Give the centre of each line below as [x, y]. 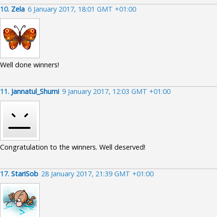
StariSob [25, 174]
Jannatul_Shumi [35, 91]
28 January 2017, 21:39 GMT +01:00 [97, 174]
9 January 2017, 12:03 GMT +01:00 [116, 91]
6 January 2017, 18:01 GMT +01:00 [82, 9]
